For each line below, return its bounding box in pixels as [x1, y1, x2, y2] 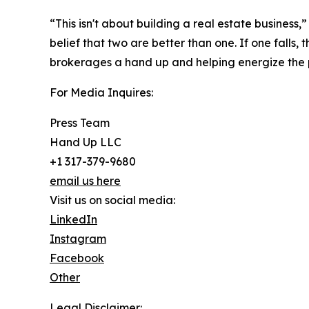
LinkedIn [50, 212, 97, 227]
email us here [50, 174, 121, 188]
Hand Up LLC [50, 135, 121, 150]
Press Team [50, 116, 110, 130]
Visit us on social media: [50, 193, 175, 208]
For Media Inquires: [50, 86, 153, 100]
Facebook [50, 251, 104, 266]
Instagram [50, 232, 106, 246]
